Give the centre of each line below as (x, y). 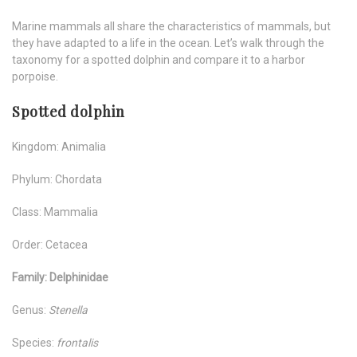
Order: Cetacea (50, 245)
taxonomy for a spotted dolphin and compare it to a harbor (159, 60)
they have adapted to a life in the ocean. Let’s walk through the (168, 43)
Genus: (30, 310)
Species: (34, 343)
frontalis (77, 343)
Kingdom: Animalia (59, 147)
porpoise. (35, 77)
